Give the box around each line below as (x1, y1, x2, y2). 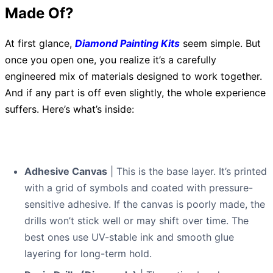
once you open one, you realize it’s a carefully (5, 54, 216, 66)
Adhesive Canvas (24, 165, 107, 178)
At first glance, (5, 37, 75, 50)
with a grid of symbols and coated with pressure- (24, 182, 253, 194)
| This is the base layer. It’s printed (107, 165, 267, 178)
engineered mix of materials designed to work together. (5, 70, 262, 83)
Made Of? (5, 4, 74, 23)
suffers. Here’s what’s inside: (5, 103, 134, 116)
